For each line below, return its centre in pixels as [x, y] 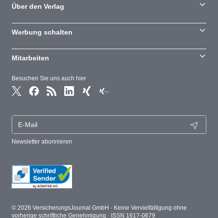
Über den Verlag [38, 6]
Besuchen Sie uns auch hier [49, 78]
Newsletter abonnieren [42, 142]
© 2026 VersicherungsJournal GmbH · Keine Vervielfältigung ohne [99, 208]
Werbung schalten [42, 32]
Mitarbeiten [30, 58]
